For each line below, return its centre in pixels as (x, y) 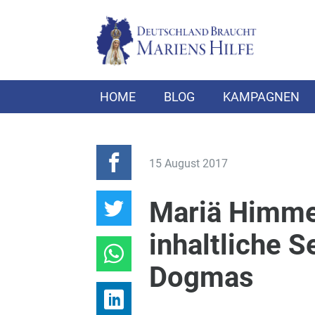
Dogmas (201, 277)
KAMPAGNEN (261, 97)
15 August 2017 (188, 163)
